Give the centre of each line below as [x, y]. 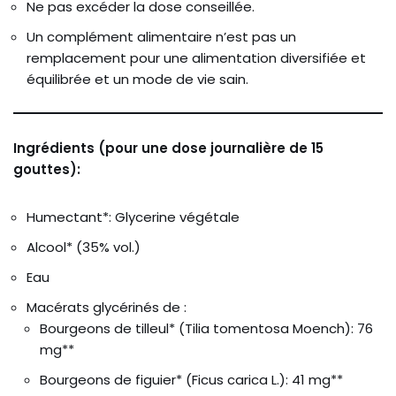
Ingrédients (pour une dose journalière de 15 [168, 148]
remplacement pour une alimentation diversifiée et [196, 57]
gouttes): [47, 169]
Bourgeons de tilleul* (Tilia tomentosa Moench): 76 [206, 328]
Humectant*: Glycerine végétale [133, 217]
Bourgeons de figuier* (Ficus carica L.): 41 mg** [191, 379]
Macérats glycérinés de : [107, 307]
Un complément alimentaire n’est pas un [161, 36]
